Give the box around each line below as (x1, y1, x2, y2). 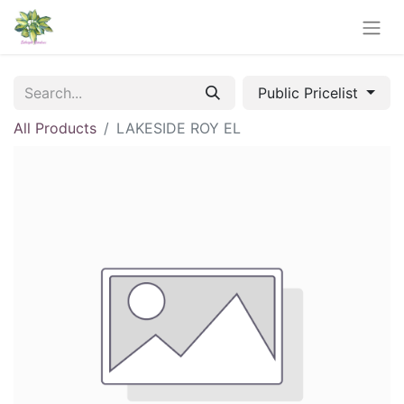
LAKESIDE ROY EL (116, 118, 241, 137)
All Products (14, 118, 96, 137)
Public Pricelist (258, 83, 363, 102)
